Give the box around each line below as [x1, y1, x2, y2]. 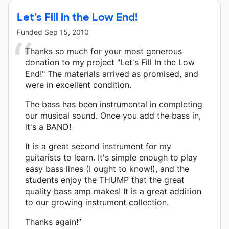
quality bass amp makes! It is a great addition [25, 186, 201, 196]
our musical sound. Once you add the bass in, [25, 110, 201, 121]
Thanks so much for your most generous [25, 45, 182, 56]
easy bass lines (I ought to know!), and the [25, 163, 189, 174]
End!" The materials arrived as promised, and [25, 68, 198, 79]
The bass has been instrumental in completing [25, 99, 202, 109]
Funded [17, 27, 44, 36]
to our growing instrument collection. [25, 197, 169, 208]
